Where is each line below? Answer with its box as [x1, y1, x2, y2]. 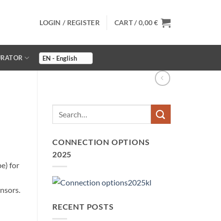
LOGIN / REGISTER [39, 18, 100, 27]
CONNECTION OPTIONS [52, 137, 150, 147]
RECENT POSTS [52, 202, 114, 212]
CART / [114, 18, 139, 27]
